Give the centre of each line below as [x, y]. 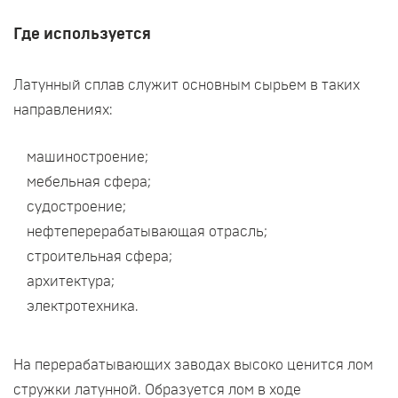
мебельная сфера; [89, 182]
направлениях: [63, 110]
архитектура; [71, 282]
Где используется [82, 35]
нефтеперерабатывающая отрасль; [147, 232]
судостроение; [76, 207]
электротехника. [83, 306]
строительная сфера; [99, 257]
